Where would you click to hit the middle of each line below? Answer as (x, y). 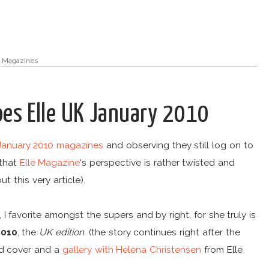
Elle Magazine (50, 163)
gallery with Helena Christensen (132, 250)
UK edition (62, 232)
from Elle (222, 250)
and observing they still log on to (178, 145)
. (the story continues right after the (162, 232)
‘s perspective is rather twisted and (158, 163)
